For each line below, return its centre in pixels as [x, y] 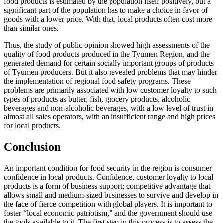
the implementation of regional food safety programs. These [97, 81]
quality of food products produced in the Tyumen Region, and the [107, 54]
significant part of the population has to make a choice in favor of [106, 10]
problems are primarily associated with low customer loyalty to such [110, 90]
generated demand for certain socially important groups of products [109, 63]
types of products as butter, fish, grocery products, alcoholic [97, 99]
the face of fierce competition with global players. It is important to [108, 204]
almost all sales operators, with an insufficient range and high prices [110, 117]
